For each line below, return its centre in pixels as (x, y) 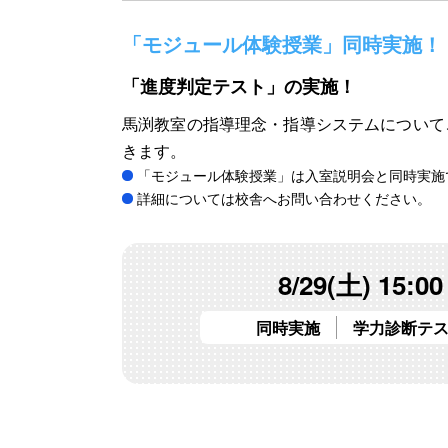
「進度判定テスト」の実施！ (239, 86)
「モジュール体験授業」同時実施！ (282, 44)
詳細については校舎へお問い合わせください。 (284, 198)
